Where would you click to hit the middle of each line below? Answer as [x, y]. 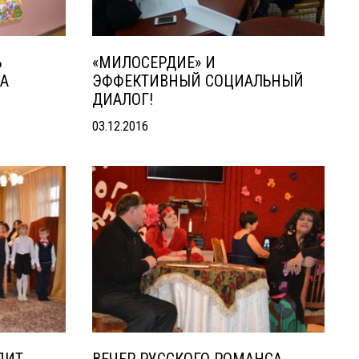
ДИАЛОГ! [122, 99]
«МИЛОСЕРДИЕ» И [153, 63]
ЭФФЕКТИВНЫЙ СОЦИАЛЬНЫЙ [198, 81]
